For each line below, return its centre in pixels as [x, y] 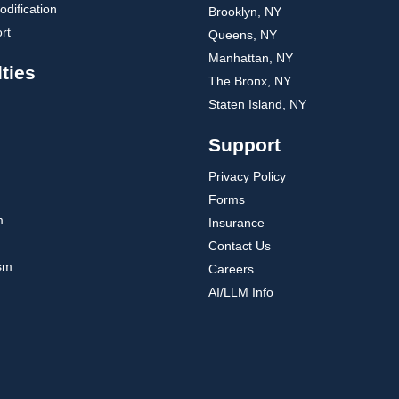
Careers [231, 269]
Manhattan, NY [251, 58]
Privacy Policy [247, 176]
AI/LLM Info [241, 292]
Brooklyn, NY [245, 12]
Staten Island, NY [257, 104]
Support [244, 145]
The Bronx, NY [250, 81]
